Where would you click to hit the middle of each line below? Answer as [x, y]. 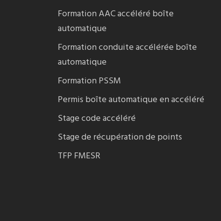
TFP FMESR [79, 156]
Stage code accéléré [97, 119]
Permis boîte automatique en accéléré [131, 100]
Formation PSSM [90, 81]
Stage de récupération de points [120, 137]
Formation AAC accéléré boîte [116, 14]
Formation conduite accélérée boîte [128, 48]
